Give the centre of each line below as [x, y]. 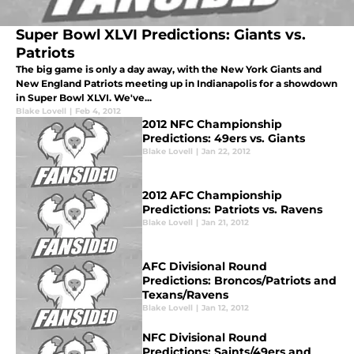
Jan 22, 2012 [226, 152]
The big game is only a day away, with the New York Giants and [169, 70]
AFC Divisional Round [205, 267]
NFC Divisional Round [205, 338]
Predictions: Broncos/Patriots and [239, 281]
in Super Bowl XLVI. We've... [84, 98]
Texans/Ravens [185, 295]
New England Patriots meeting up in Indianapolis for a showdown [177, 84]
